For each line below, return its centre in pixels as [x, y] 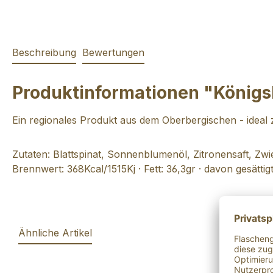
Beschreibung [44, 53]
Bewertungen [113, 53]
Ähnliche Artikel [55, 233]
